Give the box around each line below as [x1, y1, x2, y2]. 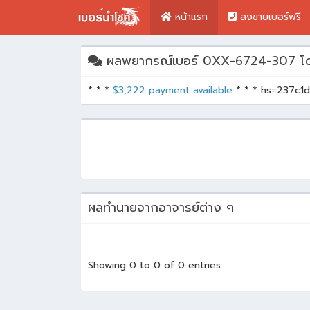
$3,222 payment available [113, 83, 232, 98]
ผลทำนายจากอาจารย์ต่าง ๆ [88, 198, 234, 217]
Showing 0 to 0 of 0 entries [88, 258, 221, 273]
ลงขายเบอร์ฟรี [237, 10, 301, 24]
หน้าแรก [172, 10, 208, 24]
